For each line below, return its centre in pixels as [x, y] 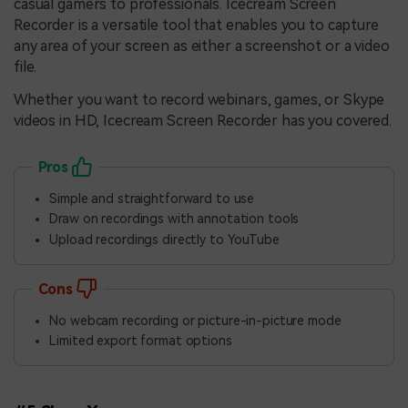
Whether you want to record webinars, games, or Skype [199, 100]
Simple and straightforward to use [152, 198]
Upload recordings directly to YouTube [164, 239]
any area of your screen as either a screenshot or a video [202, 46]
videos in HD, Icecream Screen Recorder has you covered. [203, 121]
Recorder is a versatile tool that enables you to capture [196, 25]
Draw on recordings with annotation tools [174, 219]
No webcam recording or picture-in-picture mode [195, 320]
